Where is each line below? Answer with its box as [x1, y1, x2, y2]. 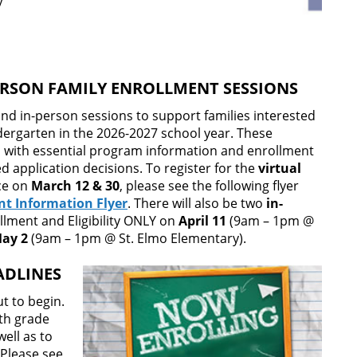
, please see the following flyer [120, 177, 299, 195]
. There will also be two [127, 194, 266, 213]
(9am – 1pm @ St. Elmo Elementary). [28, 229, 246, 248]
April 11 [178, 212, 226, 230]
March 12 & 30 [31, 177, 120, 195]
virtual [258, 159, 301, 178]
